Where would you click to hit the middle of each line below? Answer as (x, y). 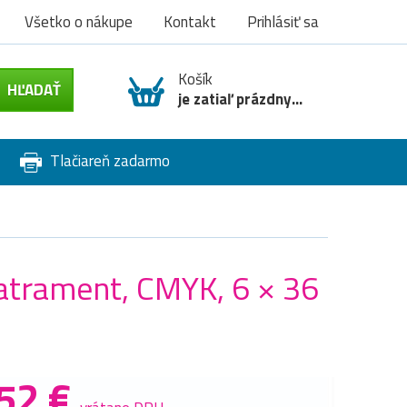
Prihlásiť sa (283, 22)
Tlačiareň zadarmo (108, 161)
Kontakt (190, 22)
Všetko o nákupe (79, 22)
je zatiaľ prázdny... (240, 99)
